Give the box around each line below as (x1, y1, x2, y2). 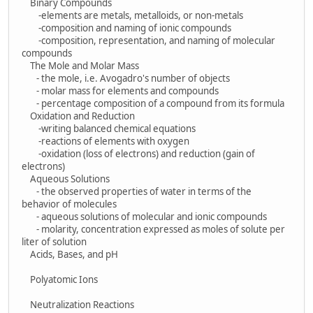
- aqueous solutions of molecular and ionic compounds (22, 210, 267, 223)
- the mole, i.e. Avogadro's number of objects (22, 71, 230, 85)
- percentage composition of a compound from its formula (22, 96, 284, 110)
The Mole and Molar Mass (22, 59, 139, 72)
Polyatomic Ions (22, 272, 98, 286)
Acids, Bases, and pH (22, 247, 118, 261)
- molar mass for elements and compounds (22, 84, 219, 97)
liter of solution (22, 235, 87, 248)
